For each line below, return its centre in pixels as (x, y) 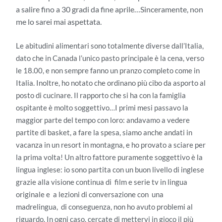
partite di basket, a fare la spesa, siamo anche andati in (104, 132)
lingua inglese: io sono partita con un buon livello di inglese (110, 169)
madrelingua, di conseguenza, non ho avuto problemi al (104, 206)
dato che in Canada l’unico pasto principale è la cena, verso (110, 58)
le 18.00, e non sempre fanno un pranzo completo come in (108, 70)
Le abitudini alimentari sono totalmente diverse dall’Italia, (110, 45)
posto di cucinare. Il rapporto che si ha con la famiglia (101, 95)
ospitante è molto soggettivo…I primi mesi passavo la (102, 107)
